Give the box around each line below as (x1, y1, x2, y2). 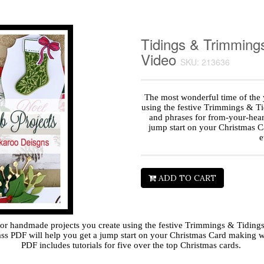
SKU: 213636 (180, 56, 230, 68)
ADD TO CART (156, 173, 216, 184)
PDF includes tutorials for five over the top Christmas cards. (21, 240, 243, 250)
